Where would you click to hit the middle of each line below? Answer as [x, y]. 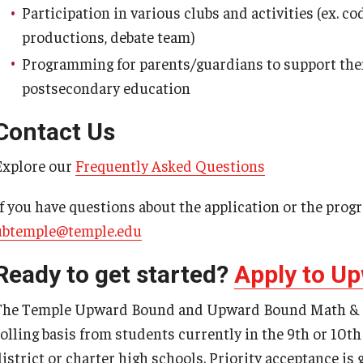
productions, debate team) [110, 36]
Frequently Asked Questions [170, 165]
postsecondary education [108, 87]
